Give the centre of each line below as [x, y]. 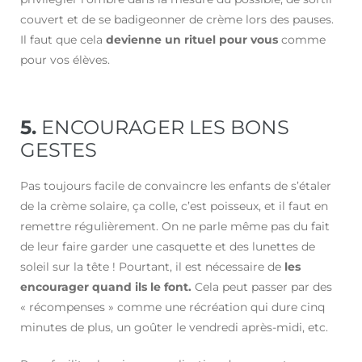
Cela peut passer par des [262, 287]
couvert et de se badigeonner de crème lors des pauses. [177, 20]
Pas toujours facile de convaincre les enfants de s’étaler [176, 186]
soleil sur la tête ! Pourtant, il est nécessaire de [151, 267]
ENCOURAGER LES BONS [163, 128]
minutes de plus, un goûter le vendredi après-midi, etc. [174, 328]
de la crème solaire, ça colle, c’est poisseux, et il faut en [174, 206]
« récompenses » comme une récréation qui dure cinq [173, 307]
